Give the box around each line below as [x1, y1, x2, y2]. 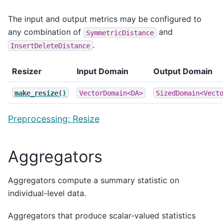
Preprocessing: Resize [8, 113, 100, 124]
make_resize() [14, 89, 66, 97]
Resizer [12, 66, 42, 76]
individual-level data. [8, 188, 86, 199]
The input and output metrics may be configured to [8, 14, 202, 24]
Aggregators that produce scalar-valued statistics [8, 210, 196, 221]
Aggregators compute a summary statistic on [8, 175, 179, 186]
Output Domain [153, 66, 213, 76]
